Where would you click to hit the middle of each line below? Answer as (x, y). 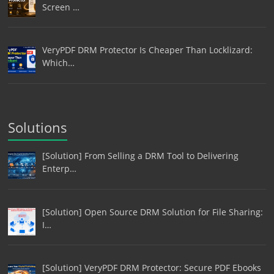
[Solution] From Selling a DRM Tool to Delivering (140, 156)
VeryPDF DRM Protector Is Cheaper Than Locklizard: (147, 50)
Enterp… (59, 169)
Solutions (38, 128)
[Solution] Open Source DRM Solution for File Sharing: (152, 212)
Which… (58, 63)
